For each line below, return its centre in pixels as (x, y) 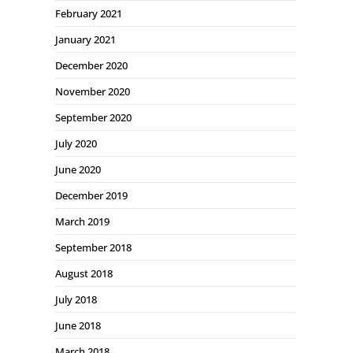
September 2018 (93, 247)
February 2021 (89, 13)
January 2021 (85, 39)
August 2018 (84, 273)
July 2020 (76, 143)
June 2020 (78, 169)
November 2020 (93, 91)
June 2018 (78, 325)
